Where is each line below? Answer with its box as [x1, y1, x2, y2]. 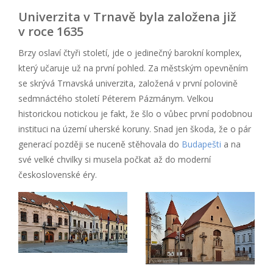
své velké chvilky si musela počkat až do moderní [18, 153, 211, 165]
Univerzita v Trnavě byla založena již [18, 8, 236, 25]
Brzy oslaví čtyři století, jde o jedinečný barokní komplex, [18, 46, 242, 58]
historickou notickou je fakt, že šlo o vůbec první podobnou [18, 107, 252, 119]
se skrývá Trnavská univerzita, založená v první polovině [18, 77, 238, 89]
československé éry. [18, 168, 97, 180]
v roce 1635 [18, 23, 83, 40]
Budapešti [182, 138, 221, 150]
